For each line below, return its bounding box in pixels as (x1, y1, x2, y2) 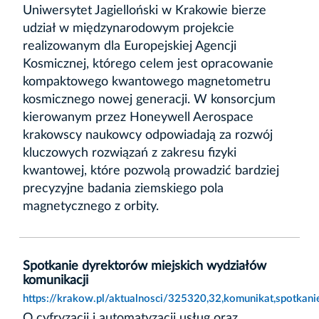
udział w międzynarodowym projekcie (23, 21, 234, 35)
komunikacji (23, 273, 88, 287)
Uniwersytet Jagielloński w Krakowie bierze (23, 4, 266, 17)
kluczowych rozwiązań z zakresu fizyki (23, 146, 236, 159)
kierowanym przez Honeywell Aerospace (23, 110, 253, 124)
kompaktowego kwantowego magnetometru (23, 75, 271, 88)
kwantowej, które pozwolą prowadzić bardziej (23, 164, 279, 177)
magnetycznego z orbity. (23, 199, 159, 213)
